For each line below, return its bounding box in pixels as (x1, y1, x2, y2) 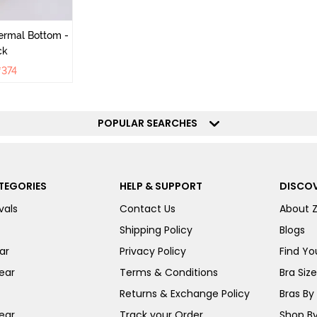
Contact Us (119, 202, 175, 216)
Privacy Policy (119, 244, 186, 258)
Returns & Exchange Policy (119, 287, 250, 301)
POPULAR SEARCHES (98, 116, 206, 130)
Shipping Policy (119, 223, 192, 237)
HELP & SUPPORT (119, 179, 202, 193)
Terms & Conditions (119, 265, 218, 279)
